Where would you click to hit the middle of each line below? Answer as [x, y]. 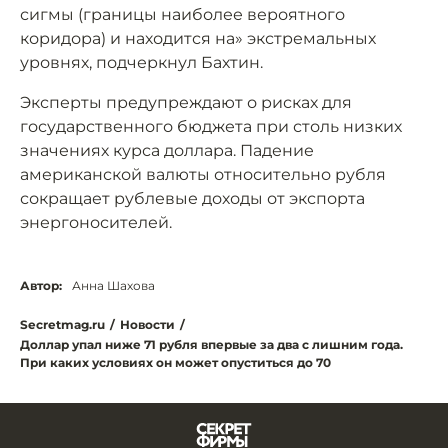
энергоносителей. [96, 222]
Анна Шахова [113, 285]
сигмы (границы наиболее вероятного [182, 14]
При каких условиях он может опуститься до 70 [175, 362]
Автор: [41, 285]
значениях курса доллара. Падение [167, 150]
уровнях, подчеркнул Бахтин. [141, 62]
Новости [147, 324]
